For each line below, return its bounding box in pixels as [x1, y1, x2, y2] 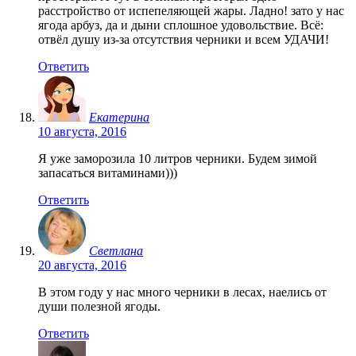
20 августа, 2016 [38, 257, 126, 272]
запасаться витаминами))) [38, 165, 177, 180]
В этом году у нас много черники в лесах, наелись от [38, 284, 327, 299]
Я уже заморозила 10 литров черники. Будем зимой [38, 151, 317, 165]
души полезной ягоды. [38, 299, 161, 313]
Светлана [89, 243, 143, 257]
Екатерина [89, 110, 149, 124]
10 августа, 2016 [38, 124, 126, 138]
